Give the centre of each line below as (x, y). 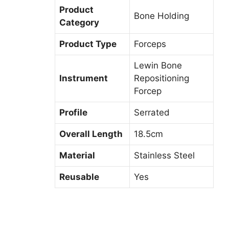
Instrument (83, 78)
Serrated (152, 113)
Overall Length (91, 134)
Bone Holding (161, 16)
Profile (73, 113)
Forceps (150, 44)
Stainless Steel (164, 156)
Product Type (88, 44)
